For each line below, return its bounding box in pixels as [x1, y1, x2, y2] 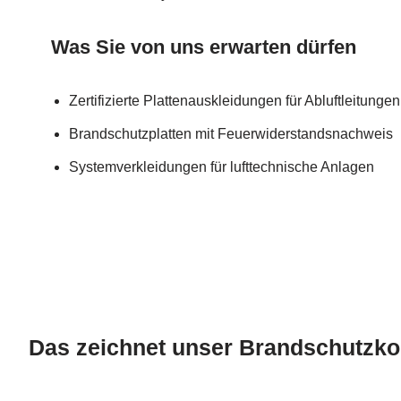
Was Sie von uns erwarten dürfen [51, 35, 356, 58]
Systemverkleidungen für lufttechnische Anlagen [69, 158, 374, 175]
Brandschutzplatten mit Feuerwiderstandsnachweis [69, 125, 393, 141]
